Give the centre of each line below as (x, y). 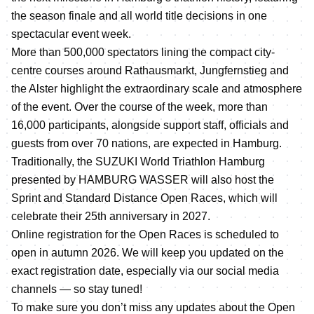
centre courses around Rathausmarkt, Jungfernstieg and (150, 70)
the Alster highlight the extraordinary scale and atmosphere (157, 89)
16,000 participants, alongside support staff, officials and (150, 125)
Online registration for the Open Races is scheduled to (145, 234)
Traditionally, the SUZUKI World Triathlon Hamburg (138, 162)
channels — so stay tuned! (77, 289)
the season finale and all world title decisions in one (139, 16)
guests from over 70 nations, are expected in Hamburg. (146, 143)
